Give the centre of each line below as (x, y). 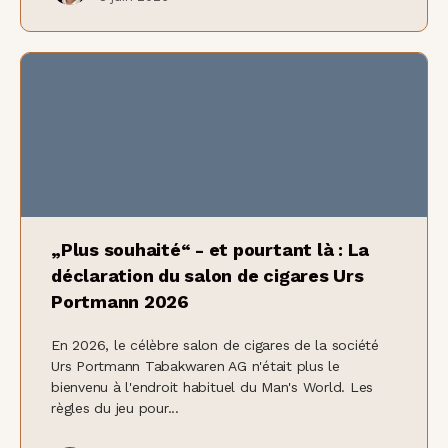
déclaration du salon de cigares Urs (207, 276)
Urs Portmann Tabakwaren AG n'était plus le (195, 366)
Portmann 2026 (120, 302)
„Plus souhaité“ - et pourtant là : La (210, 250)
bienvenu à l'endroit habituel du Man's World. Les (212, 387)
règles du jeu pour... (115, 408)
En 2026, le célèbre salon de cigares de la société (215, 345)
